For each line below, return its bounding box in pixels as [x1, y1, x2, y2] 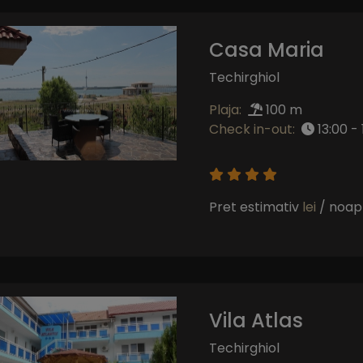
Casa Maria [208, 36, 324, 63]
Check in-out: [208, 119, 295, 139]
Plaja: [208, 100, 241, 119]
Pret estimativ [208, 197, 302, 216]
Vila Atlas [208, 306, 303, 334]
